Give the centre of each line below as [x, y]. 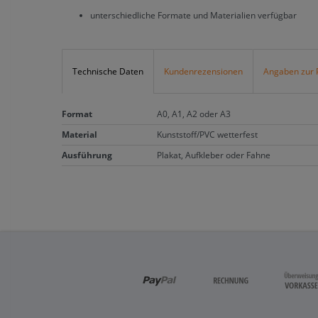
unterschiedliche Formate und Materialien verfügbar [193, 16]
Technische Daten [108, 71]
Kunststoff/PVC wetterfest [207, 134]
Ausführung [87, 155]
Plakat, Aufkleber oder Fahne [214, 155]
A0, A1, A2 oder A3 [194, 114]
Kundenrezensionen [203, 71]
